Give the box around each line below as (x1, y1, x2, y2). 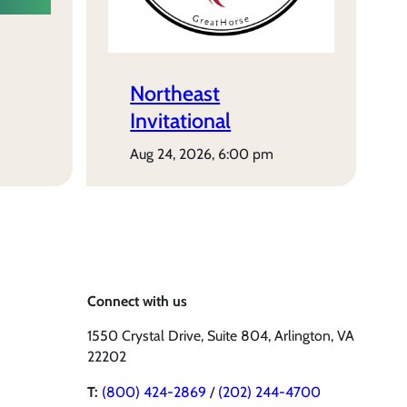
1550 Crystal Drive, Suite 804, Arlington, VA (87, 327, 354, 345)
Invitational (130, 107, 232, 134)
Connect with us (87, 293, 187, 311)
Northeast (130, 80, 221, 106)
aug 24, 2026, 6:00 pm (139, 145, 274, 164)
